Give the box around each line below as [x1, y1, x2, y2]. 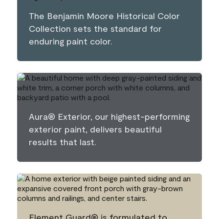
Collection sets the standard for [29, 23, 162, 34]
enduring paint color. [29, 36, 112, 46]
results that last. [29, 136, 96, 147]
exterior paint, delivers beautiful [29, 124, 162, 134]
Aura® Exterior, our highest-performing [29, 111, 190, 122]
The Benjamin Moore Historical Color [29, 10, 180, 21]
